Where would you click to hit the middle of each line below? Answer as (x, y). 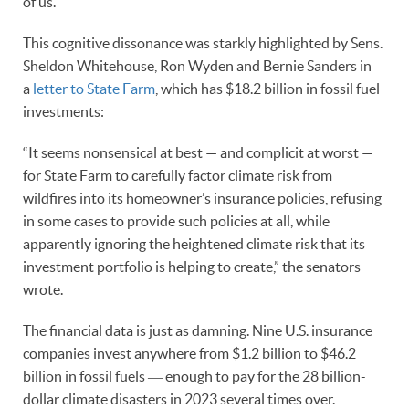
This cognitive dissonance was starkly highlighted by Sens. (203, 42)
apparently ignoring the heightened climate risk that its (194, 243)
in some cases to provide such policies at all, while (176, 220)
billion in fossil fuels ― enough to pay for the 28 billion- (194, 376)
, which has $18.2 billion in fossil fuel (267, 88)
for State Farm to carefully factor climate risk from (178, 175)
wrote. (43, 289)
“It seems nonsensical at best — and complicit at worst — (198, 152)
